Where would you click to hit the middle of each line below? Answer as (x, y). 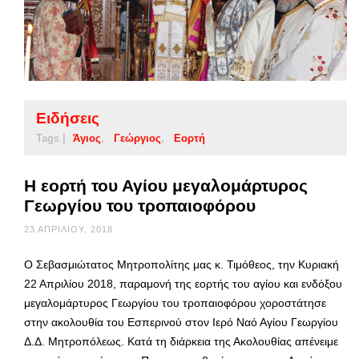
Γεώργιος (137, 138)
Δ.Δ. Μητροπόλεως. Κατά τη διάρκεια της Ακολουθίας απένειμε (181, 341)
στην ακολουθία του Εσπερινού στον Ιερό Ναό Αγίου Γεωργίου (181, 322)
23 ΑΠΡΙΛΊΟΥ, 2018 (69, 229)
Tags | (51, 138)
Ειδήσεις (68, 118)
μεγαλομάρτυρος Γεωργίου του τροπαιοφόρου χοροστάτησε (175, 303)
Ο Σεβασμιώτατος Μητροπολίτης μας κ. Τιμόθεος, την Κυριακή (182, 264)
